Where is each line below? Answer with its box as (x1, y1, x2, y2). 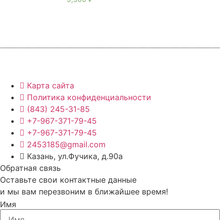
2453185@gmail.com (27, 139, 106, 150)
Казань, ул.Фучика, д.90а (27, 151, 123, 162)
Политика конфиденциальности (27, 92, 151, 103)
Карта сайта (27, 81, 74, 91)
